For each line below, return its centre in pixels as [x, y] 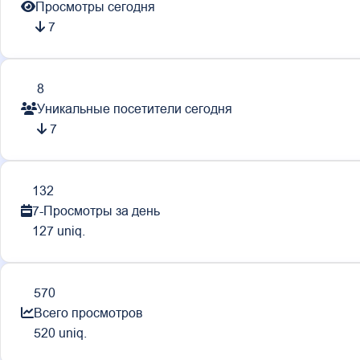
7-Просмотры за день [96, 211]
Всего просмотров [88, 313]
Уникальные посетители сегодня [135, 109]
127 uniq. [59, 231]
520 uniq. [60, 333]
